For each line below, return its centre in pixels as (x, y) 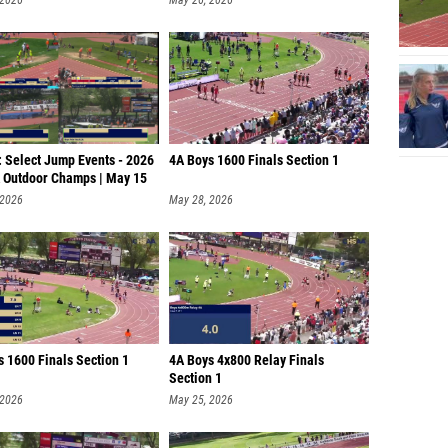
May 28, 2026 (201, 195)
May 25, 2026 (201, 395)
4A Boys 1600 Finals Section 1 (254, 155)
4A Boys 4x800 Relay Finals (246, 355)
